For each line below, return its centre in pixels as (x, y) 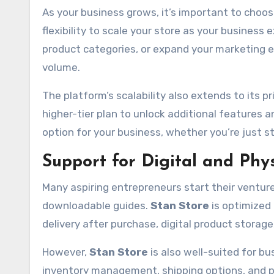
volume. (61, 67)
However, (66, 252)
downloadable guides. (96, 206)
